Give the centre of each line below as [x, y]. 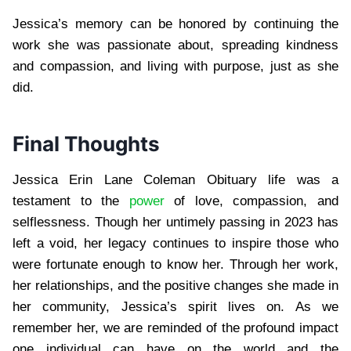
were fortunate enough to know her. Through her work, [175, 264]
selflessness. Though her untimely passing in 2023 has [175, 222]
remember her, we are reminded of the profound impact [175, 327]
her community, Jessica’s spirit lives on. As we [175, 306]
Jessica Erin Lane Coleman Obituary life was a [175, 179]
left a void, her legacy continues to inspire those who [175, 243]
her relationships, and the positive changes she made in [175, 285]
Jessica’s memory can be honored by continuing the [175, 24]
